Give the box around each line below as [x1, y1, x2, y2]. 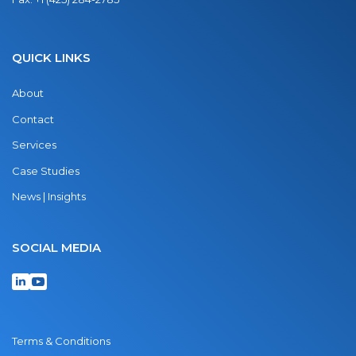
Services [12, 138, 56, 152]
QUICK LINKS [12, 50, 91, 66]
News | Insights [12, 190, 86, 203]
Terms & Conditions [12, 335, 110, 348]
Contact [12, 112, 54, 126]
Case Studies [12, 164, 79, 177]
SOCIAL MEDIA [12, 239, 101, 255]
